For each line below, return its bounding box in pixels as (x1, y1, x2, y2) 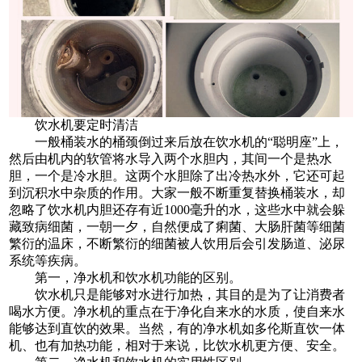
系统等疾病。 (9, 253, 87, 267)
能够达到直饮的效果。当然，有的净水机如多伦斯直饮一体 (9, 321, 346, 335)
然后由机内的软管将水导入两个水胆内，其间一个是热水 (9, 151, 333, 166)
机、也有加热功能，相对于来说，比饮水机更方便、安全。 (9, 338, 346, 352)
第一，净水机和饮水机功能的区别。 (9, 270, 242, 284)
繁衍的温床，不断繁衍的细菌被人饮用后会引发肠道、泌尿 (9, 236, 346, 250)
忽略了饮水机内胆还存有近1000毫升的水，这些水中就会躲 (9, 202, 346, 217)
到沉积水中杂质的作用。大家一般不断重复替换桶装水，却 (9, 185, 346, 200)
